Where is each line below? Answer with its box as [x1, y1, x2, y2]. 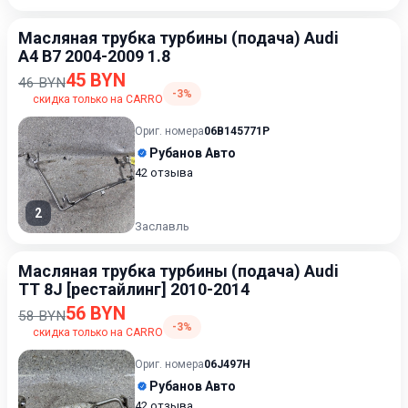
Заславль [135, 219, 189, 233]
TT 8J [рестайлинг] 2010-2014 [18, 280, 250, 299]
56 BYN [66, 302, 126, 324]
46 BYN [18, 75, 66, 91]
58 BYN [18, 308, 66, 324]
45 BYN [66, 69, 126, 91]
